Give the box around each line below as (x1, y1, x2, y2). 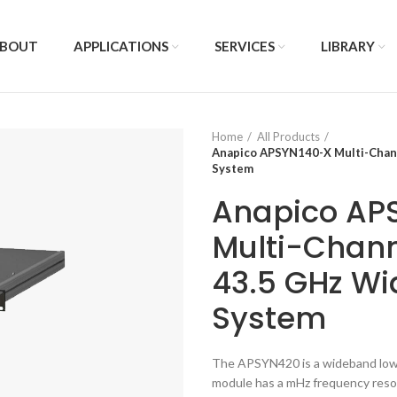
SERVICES (214, 38, 276, 54)
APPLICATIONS (74, 38, 169, 54)
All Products (257, 129, 320, 144)
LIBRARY (321, 38, 376, 54)
